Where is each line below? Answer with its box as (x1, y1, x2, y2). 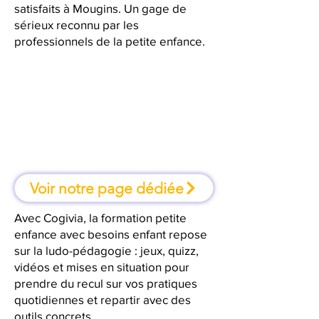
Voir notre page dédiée (30, 179, 184, 197)
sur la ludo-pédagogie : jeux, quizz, (14, 244, 199, 257)
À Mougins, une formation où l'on (11, 105, 216, 120)
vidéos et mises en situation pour (14, 260, 189, 273)
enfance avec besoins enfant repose (14, 227, 207, 241)
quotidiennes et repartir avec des (14, 293, 191, 306)
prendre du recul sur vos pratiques (14, 276, 197, 290)
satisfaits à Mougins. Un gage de (14, 1, 187, 15)
